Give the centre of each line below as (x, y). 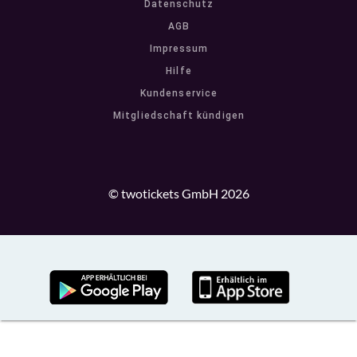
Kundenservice (179, 94)
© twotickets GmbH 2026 (178, 194)
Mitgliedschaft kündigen (179, 116)
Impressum (179, 49)
